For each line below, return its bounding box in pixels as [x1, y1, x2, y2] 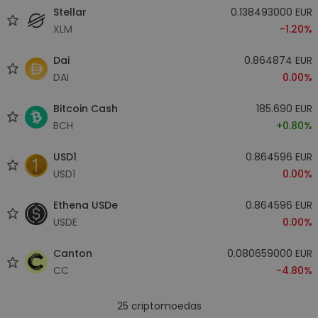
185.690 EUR [256, 101, 312, 116]
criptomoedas [128, 299, 202, 313]
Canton [53, 246, 92, 261]
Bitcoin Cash [53, 101, 118, 116]
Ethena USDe [53, 197, 118, 212]
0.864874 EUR [243, 53, 312, 67]
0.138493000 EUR [230, 4, 312, 19]
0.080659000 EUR [226, 246, 312, 261]
